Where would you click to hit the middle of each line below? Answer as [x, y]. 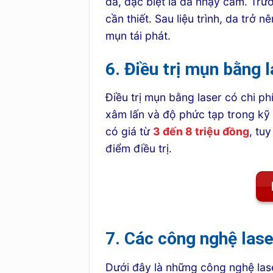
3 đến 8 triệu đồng [201, 131]
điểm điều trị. [139, 148]
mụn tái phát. [138, 35]
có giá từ [129, 131]
